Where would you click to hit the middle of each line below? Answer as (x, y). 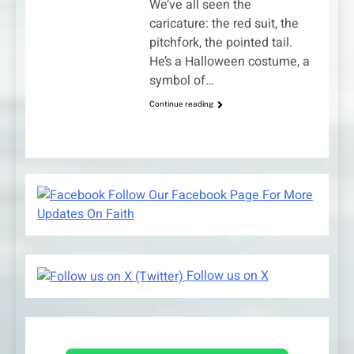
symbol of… (181, 81)
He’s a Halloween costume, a (229, 62)
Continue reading (181, 104)
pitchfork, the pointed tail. (220, 43)
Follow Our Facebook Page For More (209, 195)
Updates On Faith (86, 214)
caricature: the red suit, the (224, 24)
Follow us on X (226, 275)
